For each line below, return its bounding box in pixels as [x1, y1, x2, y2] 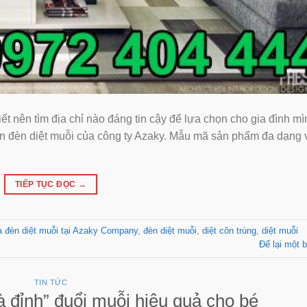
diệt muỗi [262, 225, 298, 236]
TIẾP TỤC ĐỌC [14, 179, 78, 189]
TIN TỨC [34, 278, 68, 286]
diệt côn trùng [202, 225, 256, 236]
